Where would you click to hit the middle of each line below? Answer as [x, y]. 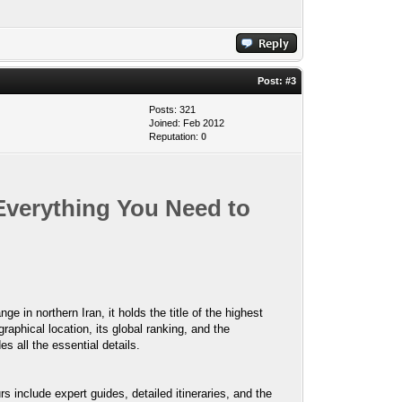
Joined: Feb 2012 [187, 123]
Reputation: [175, 136]
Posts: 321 [173, 109]
